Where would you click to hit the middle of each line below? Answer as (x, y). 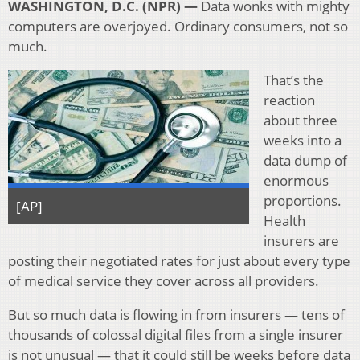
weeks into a (303, 141)
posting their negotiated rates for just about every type (179, 261)
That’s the (294, 80)
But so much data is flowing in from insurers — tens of (176, 315)
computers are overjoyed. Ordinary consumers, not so (178, 27)
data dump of (305, 161)
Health (284, 221)
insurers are (301, 241)
